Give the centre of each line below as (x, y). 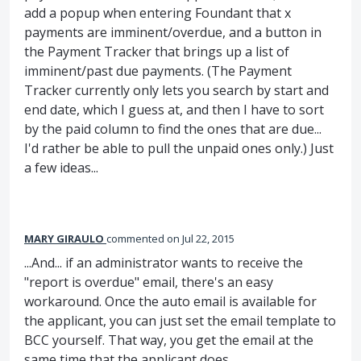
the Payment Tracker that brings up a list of (157, 52)
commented (137, 239)
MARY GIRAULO (64, 239)
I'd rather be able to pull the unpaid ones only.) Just (179, 149)
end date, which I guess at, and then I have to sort (174, 110)
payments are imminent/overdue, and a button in (173, 33)
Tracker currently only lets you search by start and (176, 91)
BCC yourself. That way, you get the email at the (169, 340)
